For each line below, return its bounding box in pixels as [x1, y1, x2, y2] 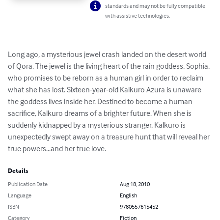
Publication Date [8, 180, 48, 188]
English [120, 192, 137, 199]
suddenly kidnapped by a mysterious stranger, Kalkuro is [8, 120, 187, 130]
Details [8, 167, 28, 175]
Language [8, 192, 31, 199]
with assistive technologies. [105, 12, 170, 20]
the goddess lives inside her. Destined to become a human [8, 96, 194, 107]
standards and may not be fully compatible [105, 2, 206, 10]
